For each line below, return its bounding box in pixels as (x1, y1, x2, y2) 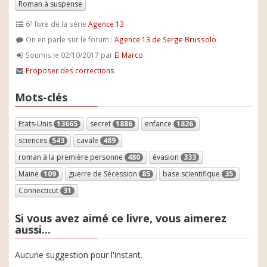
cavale (77, 135, 100, 145)
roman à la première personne (18, 151, 125, 162)
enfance (145, 118, 173, 129)
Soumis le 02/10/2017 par (24, 50, 115, 60)
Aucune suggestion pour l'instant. (15, 249, 142, 260)
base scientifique (163, 168, 222, 179)
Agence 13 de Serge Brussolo (114, 35, 217, 44)
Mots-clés (15, 90, 67, 104)
